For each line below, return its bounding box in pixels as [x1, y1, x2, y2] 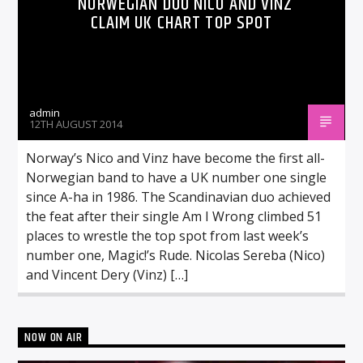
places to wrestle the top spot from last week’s [26, 226, 310, 245]
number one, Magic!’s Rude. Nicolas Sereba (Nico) [26, 246, 326, 264]
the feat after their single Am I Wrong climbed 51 [26, 207, 322, 225]
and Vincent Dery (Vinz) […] [26, 265, 189, 284]
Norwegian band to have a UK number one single [26, 168, 327, 186]
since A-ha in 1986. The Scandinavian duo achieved [26, 187, 331, 206]
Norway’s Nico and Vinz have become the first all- [26, 148, 326, 167]
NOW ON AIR [24, 327, 83, 348]
